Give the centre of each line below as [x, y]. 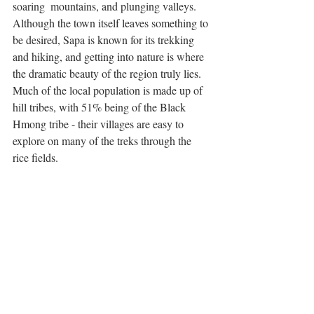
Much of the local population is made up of [109, 90]
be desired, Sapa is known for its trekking [105, 40]
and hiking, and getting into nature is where [110, 57]
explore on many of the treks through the [103, 141]
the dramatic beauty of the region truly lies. [108, 74]
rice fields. [37, 158]
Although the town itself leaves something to [112, 23]
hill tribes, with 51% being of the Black [101, 107]
